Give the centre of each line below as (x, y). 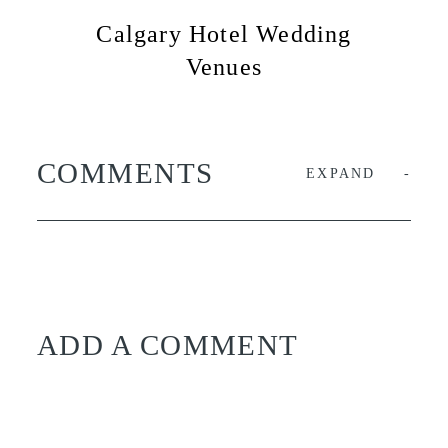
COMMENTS (125, 172)
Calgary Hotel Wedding (224, 34)
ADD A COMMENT (168, 345)
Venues (224, 67)
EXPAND (341, 172)
